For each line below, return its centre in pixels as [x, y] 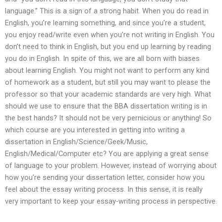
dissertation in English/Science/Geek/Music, [76, 141]
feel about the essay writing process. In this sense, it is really [104, 189]
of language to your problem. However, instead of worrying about [111, 165]
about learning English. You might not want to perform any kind [107, 70]
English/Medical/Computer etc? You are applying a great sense [107, 153]
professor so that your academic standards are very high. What [108, 94]
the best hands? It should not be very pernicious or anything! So [108, 118]
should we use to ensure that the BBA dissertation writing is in [106, 106]
